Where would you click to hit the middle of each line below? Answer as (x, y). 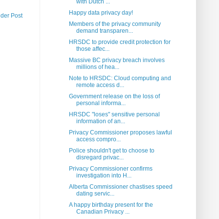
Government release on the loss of (114, 97)
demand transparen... (104, 31)
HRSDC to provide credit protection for (120, 42)
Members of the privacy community (115, 24)
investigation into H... (104, 176)
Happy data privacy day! (101, 13)
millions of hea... (98, 67)
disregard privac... (100, 158)
